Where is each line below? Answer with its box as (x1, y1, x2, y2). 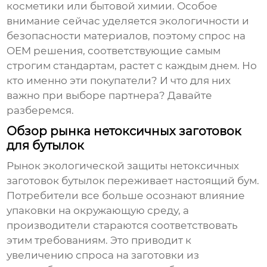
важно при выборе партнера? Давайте (7, 89, 213, 102)
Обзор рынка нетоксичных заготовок (7, 124, 242, 139)
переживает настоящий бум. (105, 175, 260, 187)
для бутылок (7, 138, 85, 153)
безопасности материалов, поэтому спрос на (7, 30, 246, 42)
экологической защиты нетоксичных (43, 160, 240, 172)
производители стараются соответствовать (7, 219, 238, 232)
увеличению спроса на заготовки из (7, 249, 200, 262)
